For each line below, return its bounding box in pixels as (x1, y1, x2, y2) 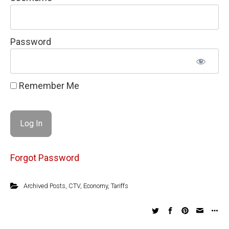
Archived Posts (23, 181, 65, 190)
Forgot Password (10, 152, 79, 163)
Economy (83, 181, 108, 190)
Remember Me (17, 80, 79, 91)
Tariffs (110, 181, 128, 190)
